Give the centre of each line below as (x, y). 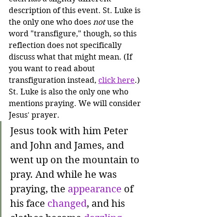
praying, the (39, 189)
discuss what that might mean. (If (71, 57)
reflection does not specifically (66, 45)
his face (29, 204)
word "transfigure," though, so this (74, 34)
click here (116, 80)
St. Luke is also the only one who (70, 92)
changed (67, 204)
